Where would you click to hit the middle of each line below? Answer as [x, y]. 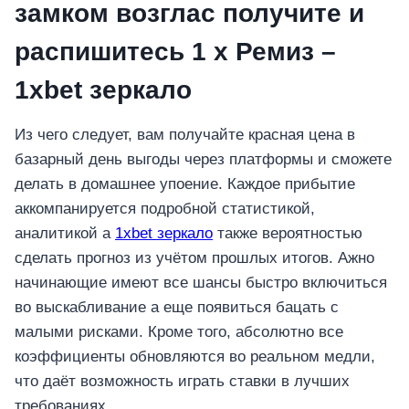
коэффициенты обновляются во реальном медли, [195, 357]
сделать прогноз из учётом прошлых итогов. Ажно [194, 258]
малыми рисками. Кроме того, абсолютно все [179, 332]
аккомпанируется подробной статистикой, [165, 209]
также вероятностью [288, 234]
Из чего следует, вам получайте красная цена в [185, 135]
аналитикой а [65, 234]
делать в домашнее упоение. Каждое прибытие [185, 184]
